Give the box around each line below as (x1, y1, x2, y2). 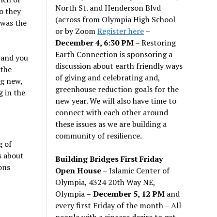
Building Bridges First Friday (55, 153, 163, 164)
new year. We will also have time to (55, 95, 177, 106)
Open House (55, 165, 102, 176)
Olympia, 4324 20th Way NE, (55, 176, 155, 187)
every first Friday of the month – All (55, 200, 182, 211)
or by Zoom (55, 25, 98, 36)
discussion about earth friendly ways (55, 60, 183, 71)
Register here (97, 25, 144, 36)
